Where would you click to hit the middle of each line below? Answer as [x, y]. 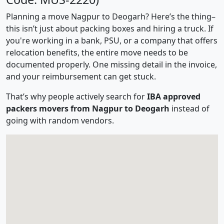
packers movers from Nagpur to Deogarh [88, 108]
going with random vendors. [60, 120]
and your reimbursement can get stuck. [81, 76]
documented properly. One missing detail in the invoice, [111, 64]
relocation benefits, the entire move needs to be [97, 52]
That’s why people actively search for [76, 96]
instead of [189, 108]
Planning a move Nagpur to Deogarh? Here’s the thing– [111, 16]
